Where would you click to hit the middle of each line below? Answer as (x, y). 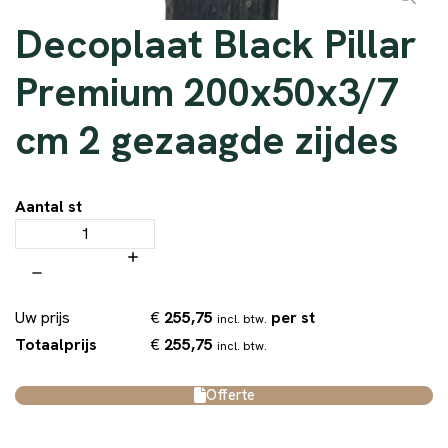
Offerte (230, 394)
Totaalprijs (56, 345)
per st (293, 317)
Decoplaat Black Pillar (216, 43)
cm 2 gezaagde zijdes (207, 139)
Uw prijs (42, 318)
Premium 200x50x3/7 (207, 91)
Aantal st (48, 206)
